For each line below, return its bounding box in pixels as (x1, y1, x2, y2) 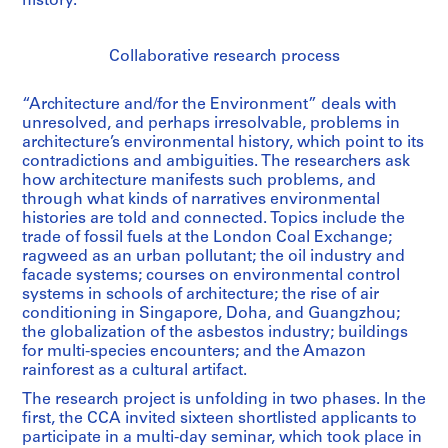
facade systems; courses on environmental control (22, 268, 400, 285)
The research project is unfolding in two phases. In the (22, 392, 426, 409)
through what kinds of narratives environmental (22, 192, 380, 209)
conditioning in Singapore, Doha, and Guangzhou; (22, 306, 400, 323)
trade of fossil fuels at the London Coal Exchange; (22, 230, 392, 247)
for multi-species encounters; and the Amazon (22, 344, 366, 361)
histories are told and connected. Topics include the (22, 211, 405, 228)
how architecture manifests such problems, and (22, 173, 376, 190)
